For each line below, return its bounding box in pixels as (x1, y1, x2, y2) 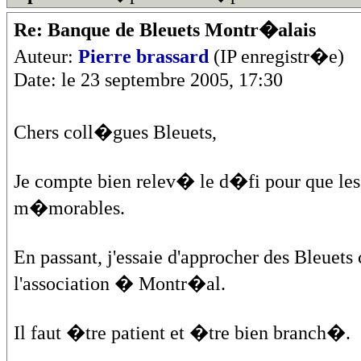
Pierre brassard (78, 45, 209, 67)
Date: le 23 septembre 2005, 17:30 (14, 68, 283, 90)
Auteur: (14, 45, 78, 67)
